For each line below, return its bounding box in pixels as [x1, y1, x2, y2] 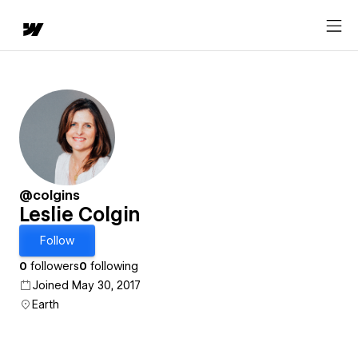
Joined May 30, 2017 [32, 279, 141, 292]
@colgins [19, 188, 80, 203]
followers [27, 260, 79, 272]
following [87, 260, 138, 272]
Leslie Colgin [19, 203, 140, 226]
